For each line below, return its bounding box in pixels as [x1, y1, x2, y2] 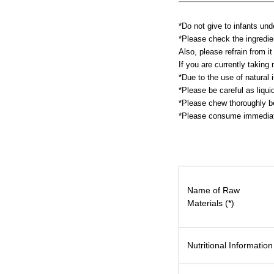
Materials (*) [187, 198, 234, 209]
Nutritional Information [187, 240, 273, 251]
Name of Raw [187, 185, 240, 196]
